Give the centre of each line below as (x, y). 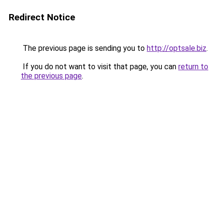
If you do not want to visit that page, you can (100, 67)
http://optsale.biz (177, 48)
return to (193, 67)
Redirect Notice (42, 17)
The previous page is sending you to (84, 48)
